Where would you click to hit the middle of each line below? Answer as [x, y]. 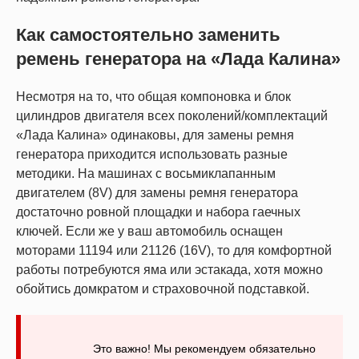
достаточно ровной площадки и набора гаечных [158, 212]
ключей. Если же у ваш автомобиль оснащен [149, 231]
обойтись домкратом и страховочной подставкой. [163, 288]
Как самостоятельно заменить [148, 34]
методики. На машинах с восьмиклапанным [146, 173]
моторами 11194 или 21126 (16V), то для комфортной [174, 250]
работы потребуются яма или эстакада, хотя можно [169, 269]
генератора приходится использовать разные [152, 154]
